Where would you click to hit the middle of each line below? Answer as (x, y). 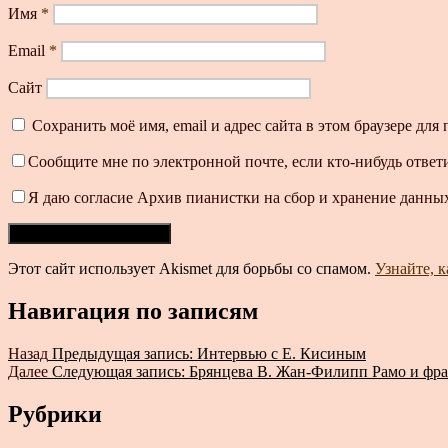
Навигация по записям (133, 311)
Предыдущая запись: (122, 354)
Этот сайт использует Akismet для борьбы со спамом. (191, 269)
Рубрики (55, 414)
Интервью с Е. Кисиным (281, 354)
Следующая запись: (118, 372)
